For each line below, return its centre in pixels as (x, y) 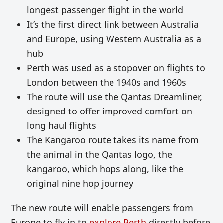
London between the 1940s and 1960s (107, 82)
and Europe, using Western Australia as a (114, 39)
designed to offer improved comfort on (110, 111)
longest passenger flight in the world (105, 10)
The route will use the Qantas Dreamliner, (115, 97)
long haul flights (62, 126)
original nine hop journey (80, 183)
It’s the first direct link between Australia (113, 25)
